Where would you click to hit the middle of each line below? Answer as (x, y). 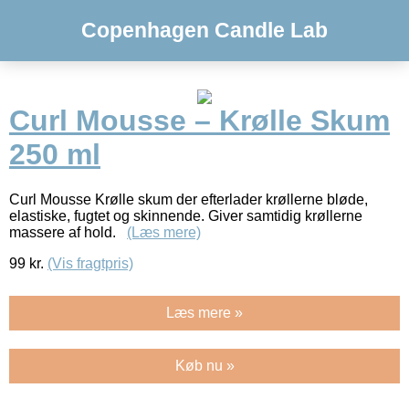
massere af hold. (68, 232)
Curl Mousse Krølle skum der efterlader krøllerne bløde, (189, 199)
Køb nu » (204, 365)
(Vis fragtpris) (90, 263)
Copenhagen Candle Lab (204, 30)
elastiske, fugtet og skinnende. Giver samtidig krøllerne (186, 215)
